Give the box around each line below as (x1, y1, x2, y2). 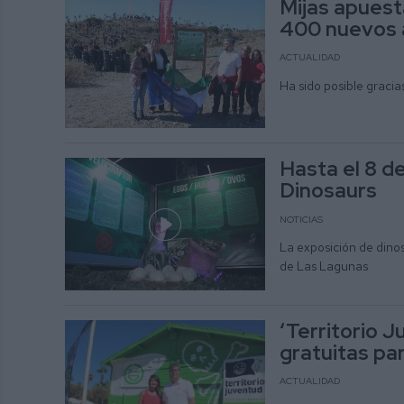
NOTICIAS (279, 212, 323, 225)
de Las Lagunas (279, 258, 371, 275)
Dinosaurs (279, 177, 377, 205)
